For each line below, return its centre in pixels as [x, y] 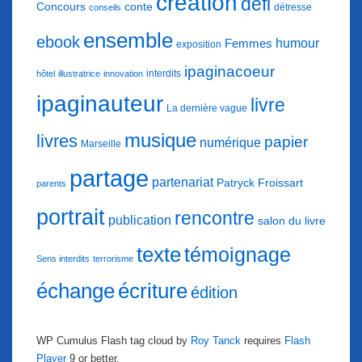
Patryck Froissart [260, 182]
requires [263, 340]
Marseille [101, 143]
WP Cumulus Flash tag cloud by [114, 340]
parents [51, 183]
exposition [199, 44]
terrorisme [113, 258]
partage [109, 178]
